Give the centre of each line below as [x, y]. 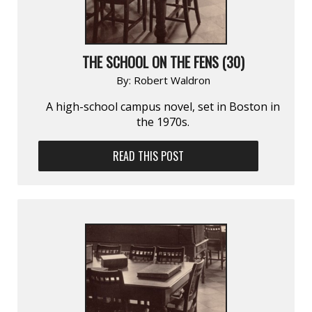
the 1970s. [163, 122]
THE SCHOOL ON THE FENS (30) [163, 62]
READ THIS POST [149, 156]
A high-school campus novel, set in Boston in [163, 106]
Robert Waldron [172, 80]
